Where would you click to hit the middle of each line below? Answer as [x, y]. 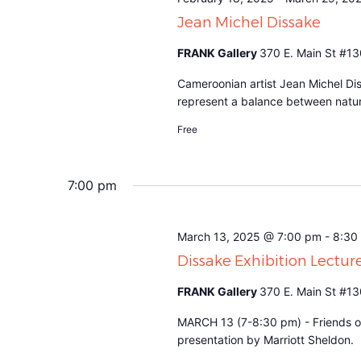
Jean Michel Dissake [249, 22]
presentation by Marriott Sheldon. [265, 339]
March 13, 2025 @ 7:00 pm [249, 236]
